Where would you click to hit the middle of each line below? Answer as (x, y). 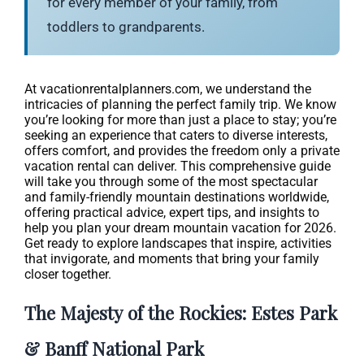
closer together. (68, 274)
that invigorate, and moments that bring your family (172, 258)
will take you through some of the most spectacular (171, 181)
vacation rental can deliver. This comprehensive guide (178, 166)
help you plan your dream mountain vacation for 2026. (180, 227)
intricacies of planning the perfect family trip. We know (180, 104)
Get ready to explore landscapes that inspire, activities (178, 243)
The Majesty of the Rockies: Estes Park (181, 312)
